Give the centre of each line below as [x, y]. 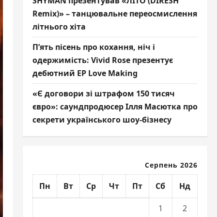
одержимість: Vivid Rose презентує [102, 60]
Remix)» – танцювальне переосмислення [115, 13]
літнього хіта [59, 26]
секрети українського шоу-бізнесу [102, 119]
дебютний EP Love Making [85, 73]
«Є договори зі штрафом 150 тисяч [103, 93]
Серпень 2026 [171, 165]
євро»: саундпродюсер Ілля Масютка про [115, 106]
